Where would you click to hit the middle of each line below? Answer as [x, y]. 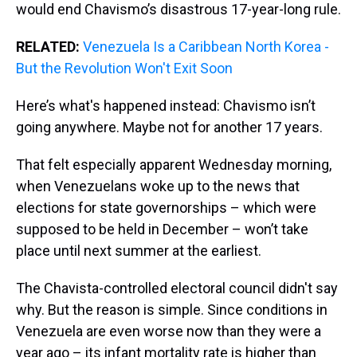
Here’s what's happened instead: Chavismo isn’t [166, 106]
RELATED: [48, 47]
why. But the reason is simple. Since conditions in [172, 310]
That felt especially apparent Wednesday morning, [174, 165]
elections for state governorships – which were [166, 208]
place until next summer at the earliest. [139, 251]
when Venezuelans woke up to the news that [158, 186]
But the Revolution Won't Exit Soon [124, 69]
